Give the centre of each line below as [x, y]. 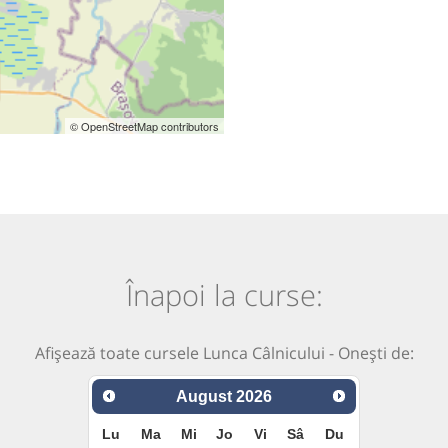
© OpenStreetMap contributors [144, 126]
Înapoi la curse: [224, 295]
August [204, 396]
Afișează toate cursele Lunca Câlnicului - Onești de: [224, 353]
